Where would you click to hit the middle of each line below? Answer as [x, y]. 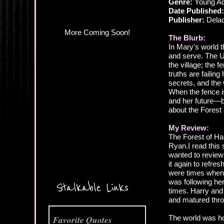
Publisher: [186, 20]
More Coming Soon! [97, 147]
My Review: [189, 128]
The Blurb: [187, 38]
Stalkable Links [92, 188]
